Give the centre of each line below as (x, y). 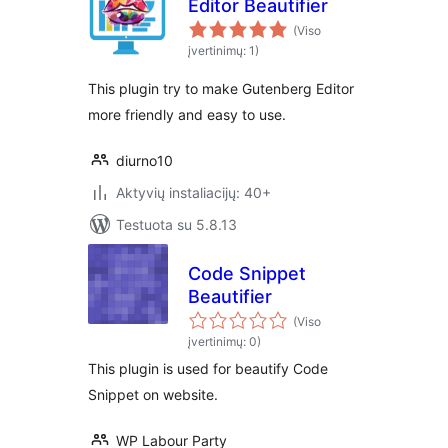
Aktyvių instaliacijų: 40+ (193, 192)
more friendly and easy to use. (187, 114)
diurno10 (144, 160)
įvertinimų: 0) (224, 341)
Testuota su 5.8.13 (176, 224)
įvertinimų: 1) (223, 50)
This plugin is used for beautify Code (208, 368)
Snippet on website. (153, 394)
